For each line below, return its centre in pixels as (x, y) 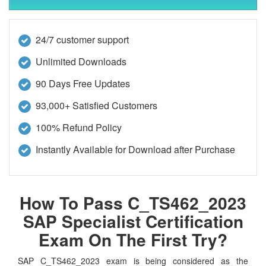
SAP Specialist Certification (133, 221)
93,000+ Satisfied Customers (96, 105)
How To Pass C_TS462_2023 (133, 202)
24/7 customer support (82, 39)
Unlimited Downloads (81, 61)
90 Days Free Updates (83, 83)
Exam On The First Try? (133, 239)
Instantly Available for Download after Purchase (135, 149)
